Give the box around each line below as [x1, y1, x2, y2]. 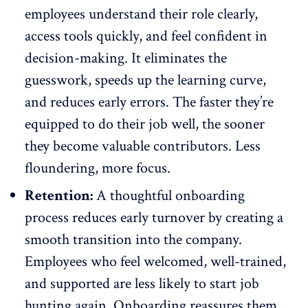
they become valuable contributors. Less [25, 136, 261, 157]
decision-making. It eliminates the [25, 48, 227, 69]
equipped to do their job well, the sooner [25, 114, 265, 135]
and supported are [25, 274, 135, 294]
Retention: [25, 186, 93, 206]
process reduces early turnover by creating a [25, 208, 283, 228]
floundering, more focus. [25, 158, 170, 179]
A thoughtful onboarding [93, 186, 245, 206]
